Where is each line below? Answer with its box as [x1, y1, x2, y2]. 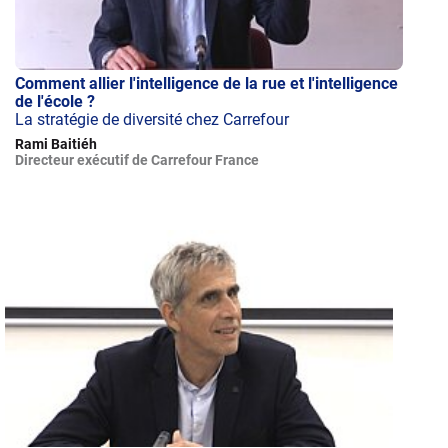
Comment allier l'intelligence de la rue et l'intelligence [15, 73, 399, 93]
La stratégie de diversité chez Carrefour [15, 109, 290, 129]
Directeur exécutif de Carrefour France [15, 151, 260, 168]
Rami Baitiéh [15, 135, 98, 152]
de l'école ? [15, 91, 96, 111]
